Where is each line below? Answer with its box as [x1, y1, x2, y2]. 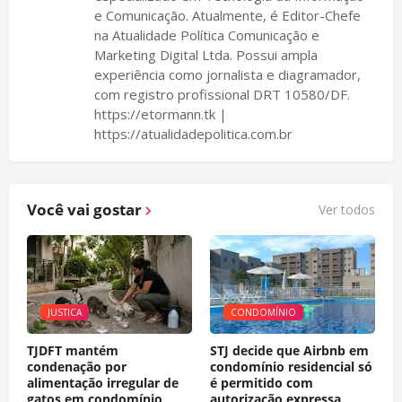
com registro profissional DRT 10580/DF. [94, 85, 350, 104]
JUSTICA [48, 306, 82, 319]
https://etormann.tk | [94, 105, 227, 124]
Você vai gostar [27, 199, 142, 221]
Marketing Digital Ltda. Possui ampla [94, 46, 318, 65]
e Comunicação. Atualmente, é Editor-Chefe [94, 6, 361, 25]
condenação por [27, 358, 127, 376]
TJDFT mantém [27, 342, 118, 360]
